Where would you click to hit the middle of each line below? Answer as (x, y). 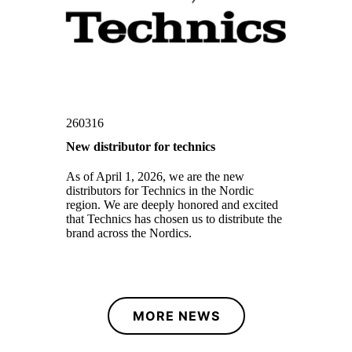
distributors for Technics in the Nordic (160, 191)
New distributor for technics (141, 147)
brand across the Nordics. (129, 233)
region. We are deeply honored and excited (172, 205)
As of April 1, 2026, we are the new (156, 177)
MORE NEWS (176, 316)
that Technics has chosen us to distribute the (174, 219)
